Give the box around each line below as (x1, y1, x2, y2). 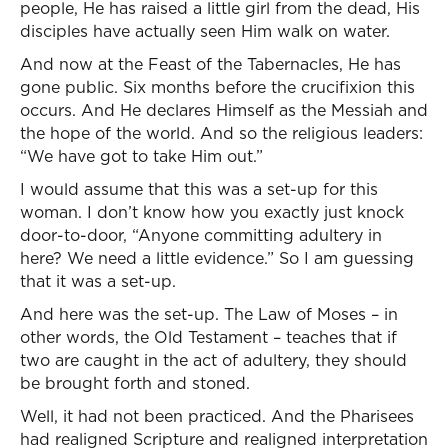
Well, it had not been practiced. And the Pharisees (20, 405, 414, 427)
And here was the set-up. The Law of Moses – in (20, 303, 398, 325)
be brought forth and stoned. (20, 372, 250, 394)
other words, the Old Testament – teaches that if (20, 326, 397, 348)
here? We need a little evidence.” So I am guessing (20, 247, 414, 269)
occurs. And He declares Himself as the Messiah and (20, 99, 428, 121)
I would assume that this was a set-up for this (20, 178, 378, 200)
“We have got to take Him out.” (20, 145, 263, 167)
